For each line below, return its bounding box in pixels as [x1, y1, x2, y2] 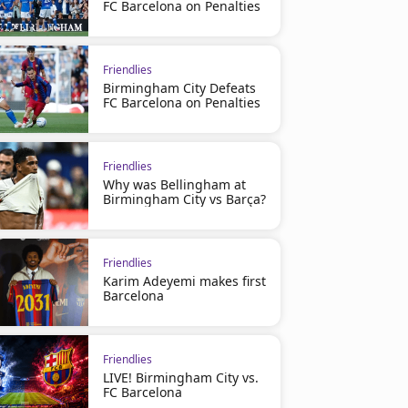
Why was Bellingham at [102, 176, 246, 193]
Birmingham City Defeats [102, 79, 256, 97]
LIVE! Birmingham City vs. [102, 369, 259, 386]
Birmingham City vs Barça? [102, 190, 266, 208]
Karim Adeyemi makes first [102, 272, 266, 290]
